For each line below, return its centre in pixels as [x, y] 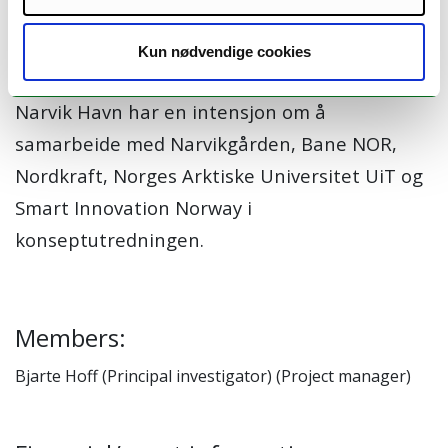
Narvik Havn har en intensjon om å [170, 112]
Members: [70, 338]
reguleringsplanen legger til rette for [181, 32]
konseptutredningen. [109, 240]
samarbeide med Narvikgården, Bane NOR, [206, 144]
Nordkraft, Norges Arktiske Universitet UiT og [219, 176]
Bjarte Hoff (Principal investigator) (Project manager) [213, 376]
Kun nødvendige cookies [224, 51]
